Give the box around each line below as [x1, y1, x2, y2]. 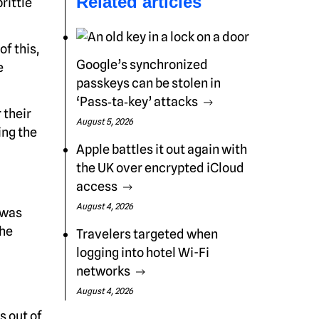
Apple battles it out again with [76, 142, 247, 157]
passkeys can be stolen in [76, 75, 221, 90]
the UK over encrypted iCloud [76, 160, 244, 175]
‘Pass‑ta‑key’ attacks [76, 94, 198, 109]
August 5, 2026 [76, 116, 133, 127]
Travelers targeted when [76, 226, 218, 241]
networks [76, 263, 130, 278]
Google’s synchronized [76, 57, 208, 72]
